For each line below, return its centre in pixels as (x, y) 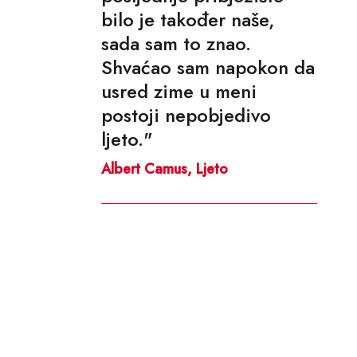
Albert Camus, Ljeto (165, 169)
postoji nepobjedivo (186, 115)
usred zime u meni (179, 91)
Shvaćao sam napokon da (208, 67)
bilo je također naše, (188, 19)
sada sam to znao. (176, 43)
